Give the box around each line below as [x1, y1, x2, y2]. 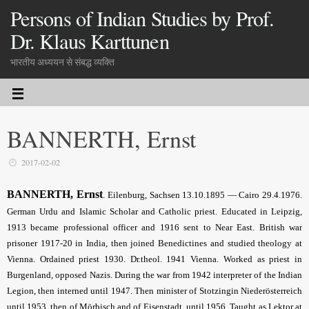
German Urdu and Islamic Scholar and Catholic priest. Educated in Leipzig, [7, 206, 302, 217]
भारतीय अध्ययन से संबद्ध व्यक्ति [10, 56, 114, 68]
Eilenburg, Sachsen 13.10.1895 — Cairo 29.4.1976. [105, 190, 303, 201]
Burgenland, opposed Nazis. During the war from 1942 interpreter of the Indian [7, 270, 302, 281]
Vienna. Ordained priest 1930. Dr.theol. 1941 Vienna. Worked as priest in [7, 254, 302, 265]
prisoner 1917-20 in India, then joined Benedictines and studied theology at [7, 238, 302, 249]
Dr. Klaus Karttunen [10, 27, 169, 55]
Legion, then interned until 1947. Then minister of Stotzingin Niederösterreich [7, 286, 302, 297]
